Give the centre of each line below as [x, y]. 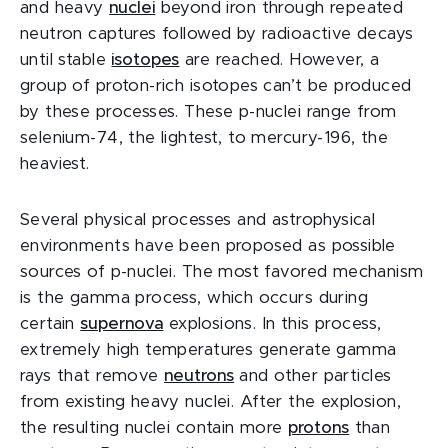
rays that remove [92, 376]
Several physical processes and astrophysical [198, 220]
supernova [122, 324]
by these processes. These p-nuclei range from [208, 112]
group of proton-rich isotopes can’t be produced [216, 86]
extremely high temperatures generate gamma [208, 350]
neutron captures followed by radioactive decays [217, 34]
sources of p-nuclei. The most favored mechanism [222, 272]
